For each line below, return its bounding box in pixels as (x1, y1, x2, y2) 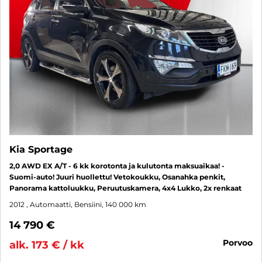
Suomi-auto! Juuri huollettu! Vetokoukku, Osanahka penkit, (9, 172, 225, 181)
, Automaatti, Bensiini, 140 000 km (26, 199, 146, 209)
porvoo (229, 237, 253, 248)
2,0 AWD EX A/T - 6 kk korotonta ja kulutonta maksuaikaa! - (9, 161, 225, 170)
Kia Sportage (9, 143, 73, 155)
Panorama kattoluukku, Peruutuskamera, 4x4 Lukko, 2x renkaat (9, 183, 242, 192)
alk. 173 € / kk (9, 238, 84, 251)
